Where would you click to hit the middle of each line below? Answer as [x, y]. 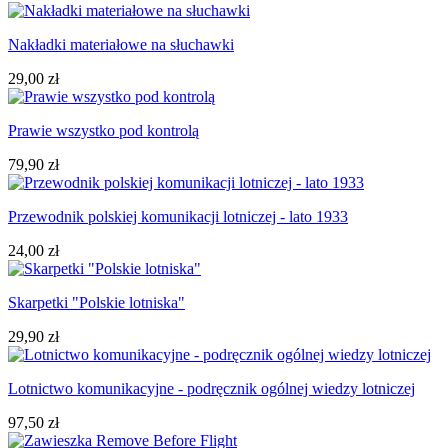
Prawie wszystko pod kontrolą [103, 130]
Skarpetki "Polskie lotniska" [96, 302]
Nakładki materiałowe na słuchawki [121, 44]
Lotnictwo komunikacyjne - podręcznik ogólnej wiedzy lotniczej [211, 388]
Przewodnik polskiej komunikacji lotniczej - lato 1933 [178, 216]
